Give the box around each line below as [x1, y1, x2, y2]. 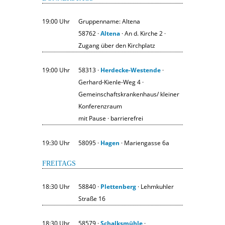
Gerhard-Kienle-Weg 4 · [78, 77, 144, 86]
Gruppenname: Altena [78, 17, 140, 26]
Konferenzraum [78, 101, 122, 110]
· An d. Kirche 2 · [120, 29, 166, 38]
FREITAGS [42, 159, 76, 167]
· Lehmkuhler [136, 182, 174, 191]
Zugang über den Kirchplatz [78, 41, 155, 50]
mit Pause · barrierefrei [78, 114, 143, 123]
